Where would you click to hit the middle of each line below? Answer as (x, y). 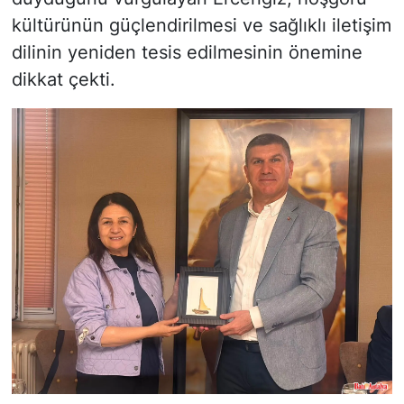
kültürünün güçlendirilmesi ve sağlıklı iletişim (201, 25)
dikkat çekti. (63, 79)
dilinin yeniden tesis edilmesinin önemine (187, 52)
